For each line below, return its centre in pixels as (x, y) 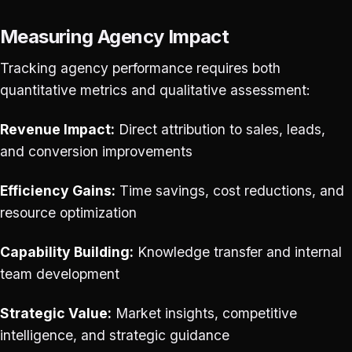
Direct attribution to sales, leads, (220, 129)
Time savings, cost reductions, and (230, 190)
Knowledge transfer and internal (238, 251)
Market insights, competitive (204, 313)
